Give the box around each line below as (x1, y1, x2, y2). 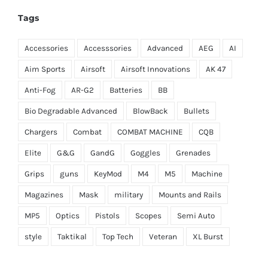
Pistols (95, 211, 120, 220)
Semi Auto (177, 211, 215, 220)
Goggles (130, 148, 160, 157)
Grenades (176, 148, 211, 157)
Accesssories (84, 43, 132, 53)
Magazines (25, 190, 63, 199)
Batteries (109, 85, 142, 95)
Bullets (184, 106, 209, 115)
